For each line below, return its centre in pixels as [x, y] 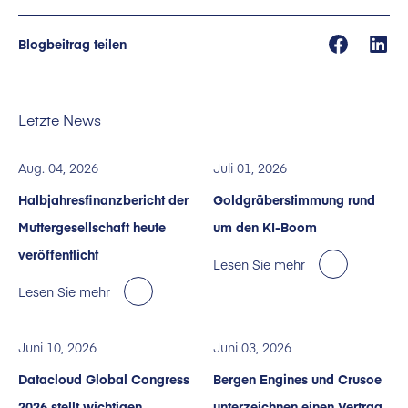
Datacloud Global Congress [104, 379]
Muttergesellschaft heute [92, 227]
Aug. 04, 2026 [58, 168]
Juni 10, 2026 [57, 347]
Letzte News [60, 119]
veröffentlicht [58, 254]
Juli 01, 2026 [250, 168]
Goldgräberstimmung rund [294, 199]
